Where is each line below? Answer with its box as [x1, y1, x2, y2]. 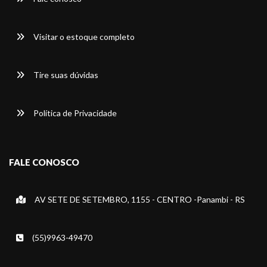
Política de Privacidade [32, 108, 117, 119]
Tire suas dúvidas [32, 70, 98, 80]
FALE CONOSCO [9, 157, 79, 168]
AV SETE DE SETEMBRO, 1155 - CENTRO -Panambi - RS [33, 194, 245, 205]
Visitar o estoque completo [32, 32, 135, 42]
